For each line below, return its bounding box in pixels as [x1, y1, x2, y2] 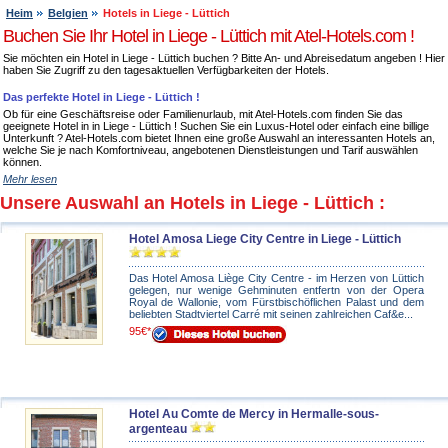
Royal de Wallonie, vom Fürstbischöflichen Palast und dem [128, 296, 425, 308]
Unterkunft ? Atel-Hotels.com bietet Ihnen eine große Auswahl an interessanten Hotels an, [3, 132, 435, 144]
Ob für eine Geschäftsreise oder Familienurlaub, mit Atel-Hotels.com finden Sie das [3, 108, 403, 120]
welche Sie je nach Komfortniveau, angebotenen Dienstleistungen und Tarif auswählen [3, 144, 418, 156]
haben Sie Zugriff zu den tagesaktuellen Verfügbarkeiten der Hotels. [3, 64, 329, 76]
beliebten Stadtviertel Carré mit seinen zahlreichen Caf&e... [128, 308, 413, 320]
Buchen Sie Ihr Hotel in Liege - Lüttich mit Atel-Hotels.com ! [3, 26, 414, 46]
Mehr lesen [3, 173, 57, 185]
